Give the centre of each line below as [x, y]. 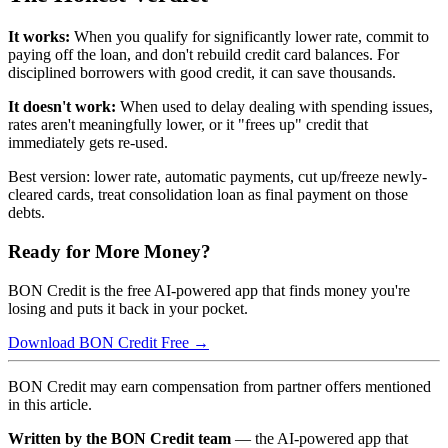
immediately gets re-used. [88, 143]
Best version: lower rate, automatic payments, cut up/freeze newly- [217, 177]
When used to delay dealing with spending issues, [274, 107]
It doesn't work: [62, 107]
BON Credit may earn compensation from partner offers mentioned [219, 386]
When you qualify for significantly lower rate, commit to [249, 37]
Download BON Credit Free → [108, 342]
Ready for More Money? [109, 251]
